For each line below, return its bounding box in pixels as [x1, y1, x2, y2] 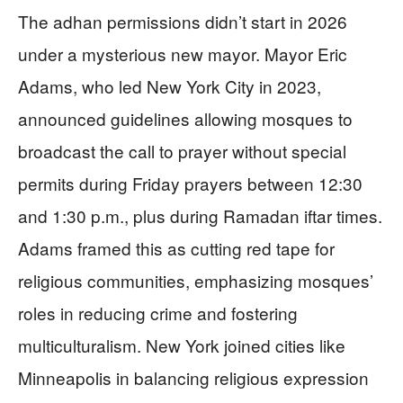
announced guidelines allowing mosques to [18, 106, 353, 131]
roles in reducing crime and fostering [18, 300, 298, 326]
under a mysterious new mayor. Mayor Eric [18, 41, 347, 67]
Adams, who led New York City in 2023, [18, 74, 321, 99]
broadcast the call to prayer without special [18, 139, 346, 164]
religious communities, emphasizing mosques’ [18, 268, 373, 293]
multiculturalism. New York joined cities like [18, 333, 345, 358]
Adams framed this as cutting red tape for [18, 236, 335, 261]
